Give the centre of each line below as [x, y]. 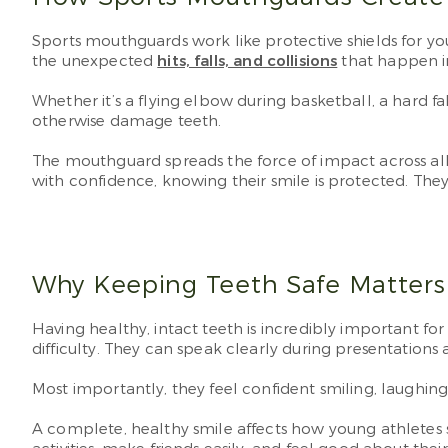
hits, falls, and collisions [247, 61]
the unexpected [95, 61]
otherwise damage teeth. [127, 121]
